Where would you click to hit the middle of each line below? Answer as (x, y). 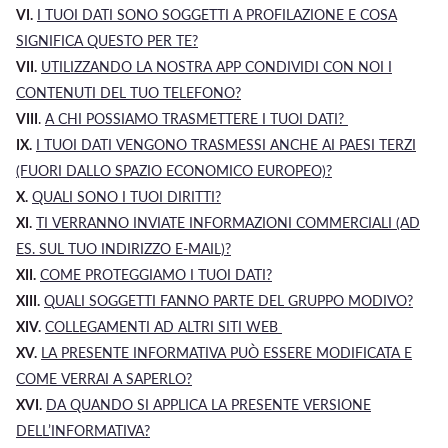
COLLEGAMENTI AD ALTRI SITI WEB (161, 326)
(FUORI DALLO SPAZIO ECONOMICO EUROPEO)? (174, 170)
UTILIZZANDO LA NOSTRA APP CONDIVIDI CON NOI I (216, 66)
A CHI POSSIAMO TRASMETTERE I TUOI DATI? (194, 118)
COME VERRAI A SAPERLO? (104, 378)
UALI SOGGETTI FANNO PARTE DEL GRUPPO (201, 300)
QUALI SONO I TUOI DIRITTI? (126, 196)
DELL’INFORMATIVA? (83, 430)
